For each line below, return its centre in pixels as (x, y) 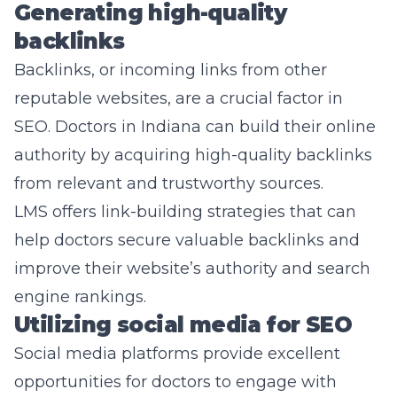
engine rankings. (80, 297)
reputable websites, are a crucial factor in (179, 98)
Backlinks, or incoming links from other (171, 70)
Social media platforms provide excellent (177, 354)
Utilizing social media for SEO (183, 325)
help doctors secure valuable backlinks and (187, 240)
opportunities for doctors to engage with (175, 382)
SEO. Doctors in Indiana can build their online (195, 127)
